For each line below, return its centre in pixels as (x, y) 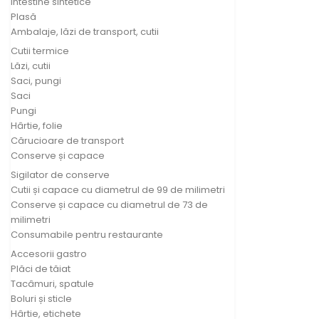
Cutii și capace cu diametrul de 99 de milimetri (118, 189)
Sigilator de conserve (60, 174)
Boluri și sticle (41, 298)
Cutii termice (40, 51)
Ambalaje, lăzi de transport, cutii (85, 31)
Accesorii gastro (49, 253)
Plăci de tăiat (41, 268)
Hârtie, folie (37, 125)
